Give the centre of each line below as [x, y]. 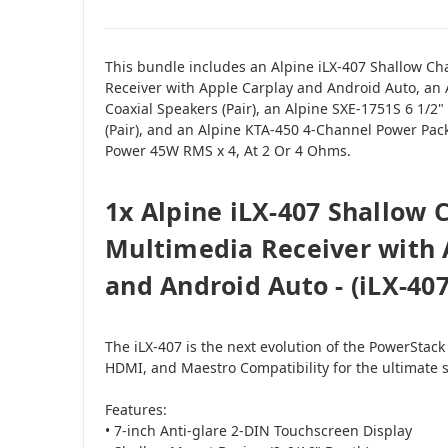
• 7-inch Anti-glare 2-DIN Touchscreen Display [258, 430]
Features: [136, 409]
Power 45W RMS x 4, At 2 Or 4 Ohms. [228, 150]
